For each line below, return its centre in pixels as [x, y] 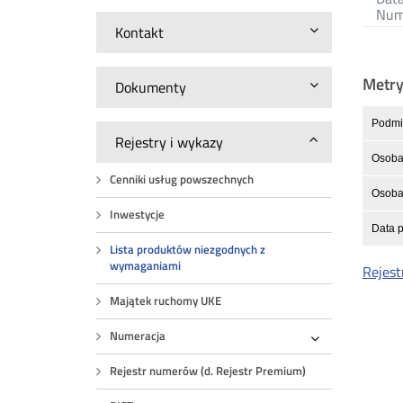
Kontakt [140, 32]
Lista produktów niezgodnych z [188, 250]
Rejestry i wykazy [170, 142]
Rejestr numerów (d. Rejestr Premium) [208, 371]
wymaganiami [146, 266]
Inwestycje [138, 215]
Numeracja [138, 336]
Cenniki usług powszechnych [182, 179]
